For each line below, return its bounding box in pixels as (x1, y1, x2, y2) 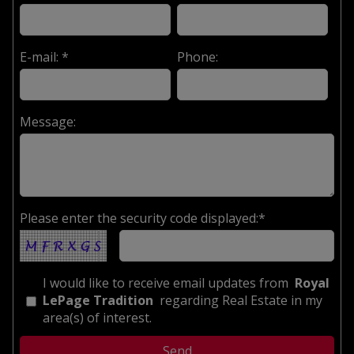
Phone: (177, 47, 218, 66)
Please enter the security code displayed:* (20, 209, 265, 227)
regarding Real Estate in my (156, 291, 322, 309)
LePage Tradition (43, 291, 156, 309)
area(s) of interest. (43, 308, 152, 326)
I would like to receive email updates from (43, 273, 292, 292)
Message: (20, 112, 76, 130)
